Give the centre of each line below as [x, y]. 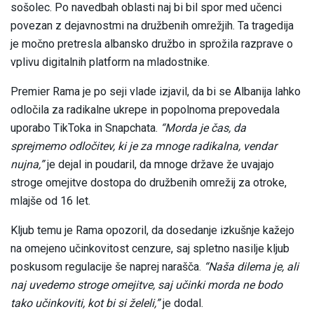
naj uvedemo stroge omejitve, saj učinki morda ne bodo [146, 285]
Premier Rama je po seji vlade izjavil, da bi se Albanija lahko [156, 92]
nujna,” [29, 165]
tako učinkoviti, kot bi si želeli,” [87, 303]
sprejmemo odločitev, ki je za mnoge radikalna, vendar [144, 146]
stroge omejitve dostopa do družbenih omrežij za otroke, [149, 183]
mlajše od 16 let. [50, 201]
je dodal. [183, 303]
